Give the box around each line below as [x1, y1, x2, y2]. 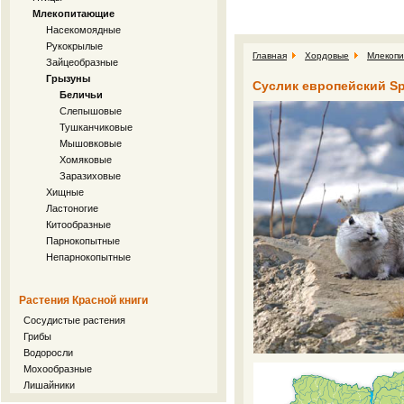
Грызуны [46, 73, 90, 84]
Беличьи [60, 89, 103, 100]
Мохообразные [23, 363, 92, 374]
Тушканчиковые [60, 122, 133, 133]
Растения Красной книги [19, 294, 148, 307]
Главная [252, 50, 287, 60]
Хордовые [305, 50, 349, 60]
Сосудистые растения [23, 315, 125, 326]
